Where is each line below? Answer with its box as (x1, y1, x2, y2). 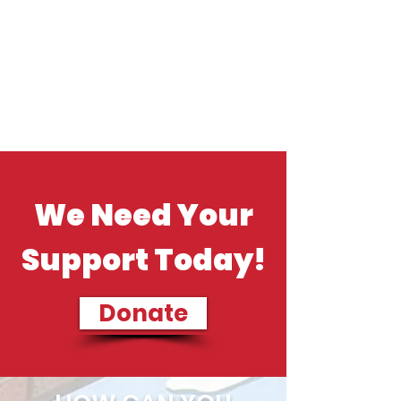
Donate (98, 297, 188, 329)
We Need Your (33, 194, 253, 236)
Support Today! (21, 239, 266, 281)
